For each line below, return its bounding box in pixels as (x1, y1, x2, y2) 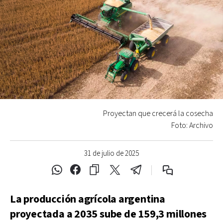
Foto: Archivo (171, 120, 213, 131)
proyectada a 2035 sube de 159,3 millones (10, 207, 207, 222)
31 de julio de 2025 (84, 148, 139, 158)
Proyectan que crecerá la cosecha (103, 108, 213, 119)
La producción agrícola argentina (10, 192, 165, 207)
